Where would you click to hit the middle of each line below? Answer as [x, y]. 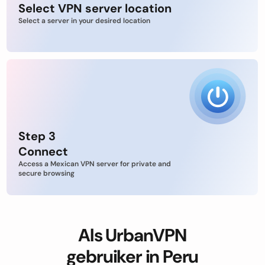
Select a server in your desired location [84, 21]
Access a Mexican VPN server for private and [95, 164]
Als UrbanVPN [132, 235]
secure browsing [46, 173]
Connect [43, 151]
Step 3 [37, 136]
